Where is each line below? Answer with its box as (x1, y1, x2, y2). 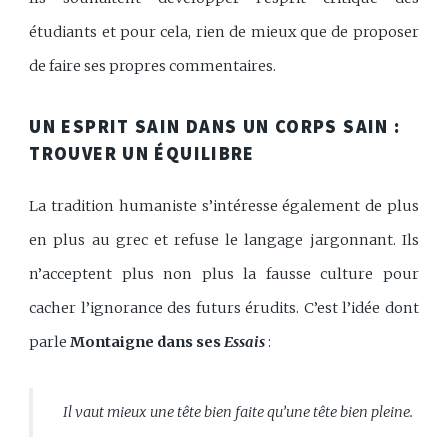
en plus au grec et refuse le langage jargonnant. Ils (29, 230, 419, 249)
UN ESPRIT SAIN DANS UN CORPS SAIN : (29, 114, 401, 138)
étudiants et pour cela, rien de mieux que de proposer (29, 23, 419, 42)
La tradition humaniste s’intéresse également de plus (29, 196, 419, 215)
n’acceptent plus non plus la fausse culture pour (29, 264, 419, 283)
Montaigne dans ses (70, 332, 225, 351)
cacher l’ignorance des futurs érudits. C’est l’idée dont (29, 298, 419, 317)
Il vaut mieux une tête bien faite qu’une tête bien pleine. (62, 403, 413, 422)
